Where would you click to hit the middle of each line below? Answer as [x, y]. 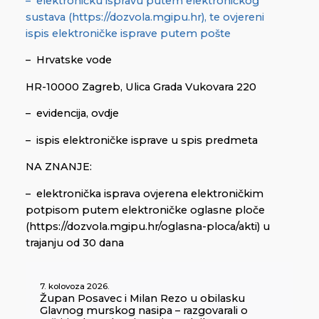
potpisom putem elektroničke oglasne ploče [145, 210]
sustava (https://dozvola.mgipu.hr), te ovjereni [145, 17]
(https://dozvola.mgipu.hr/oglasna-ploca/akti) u [148, 226]
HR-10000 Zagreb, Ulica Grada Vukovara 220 [141, 87]
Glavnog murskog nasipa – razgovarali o [144, 311]
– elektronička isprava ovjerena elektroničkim [145, 193]
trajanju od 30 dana [75, 242]
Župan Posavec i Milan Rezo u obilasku [142, 299]
